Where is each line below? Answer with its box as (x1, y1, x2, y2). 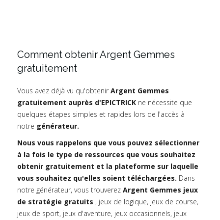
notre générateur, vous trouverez (17, 185, 123, 195)
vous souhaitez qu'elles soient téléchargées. (17, 173, 177, 183)
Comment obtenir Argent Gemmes (17, 49, 175, 61)
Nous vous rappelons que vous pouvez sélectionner (17, 138, 199, 148)
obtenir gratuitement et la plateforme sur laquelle (17, 162, 198, 171)
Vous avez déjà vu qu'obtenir (17, 86, 110, 96)
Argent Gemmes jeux (123, 185, 198, 195)
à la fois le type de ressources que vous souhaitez (17, 150, 195, 160)
